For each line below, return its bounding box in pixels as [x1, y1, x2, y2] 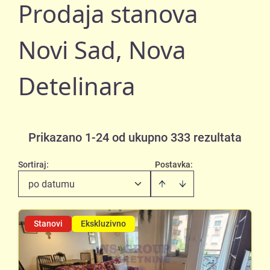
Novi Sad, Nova [18, 33, 186, 66]
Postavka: [155, 160, 193, 169]
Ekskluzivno [81, 219, 126, 228]
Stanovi [34, 219, 63, 228]
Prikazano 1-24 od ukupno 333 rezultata [28, 130, 242, 145]
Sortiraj [18, 160, 46, 169]
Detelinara [18, 69, 135, 102]
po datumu [28, 178, 75, 190]
